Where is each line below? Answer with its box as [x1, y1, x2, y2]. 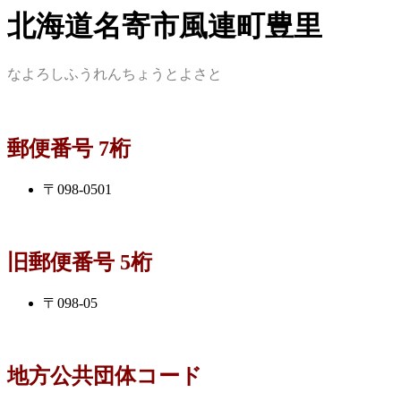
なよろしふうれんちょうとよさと [7, 66, 222, 82]
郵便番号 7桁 [7, 137, 131, 161]
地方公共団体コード [7, 363, 202, 388]
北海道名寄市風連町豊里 [7, 10, 322, 42]
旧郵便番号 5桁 [7, 251, 152, 275]
